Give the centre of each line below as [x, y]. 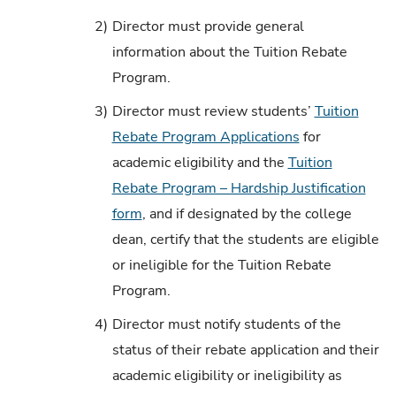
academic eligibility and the [200, 163]
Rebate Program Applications [206, 137]
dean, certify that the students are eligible [245, 240]
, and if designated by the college [247, 214]
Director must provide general [208, 27]
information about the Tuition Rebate [229, 53]
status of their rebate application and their [245, 350]
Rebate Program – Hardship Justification [239, 189]
